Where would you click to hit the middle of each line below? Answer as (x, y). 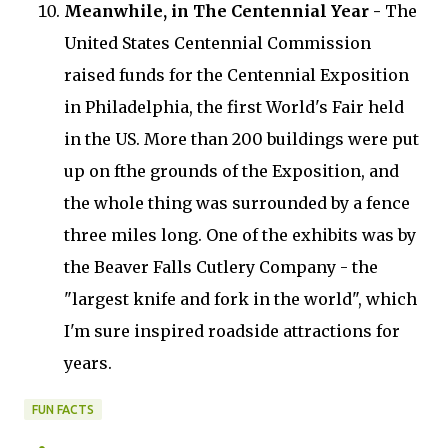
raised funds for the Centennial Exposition (236, 74)
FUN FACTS (63, 409)
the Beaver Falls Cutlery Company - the (221, 266)
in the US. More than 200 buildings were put (241, 138)
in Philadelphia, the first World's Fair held (234, 106)
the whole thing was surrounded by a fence (237, 202)
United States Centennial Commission (217, 42)
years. (88, 362)
